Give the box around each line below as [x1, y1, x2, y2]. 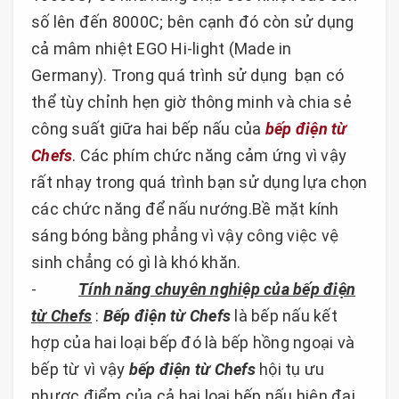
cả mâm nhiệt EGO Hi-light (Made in [31, 38, 292, 58]
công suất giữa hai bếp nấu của [31, 118, 265, 138]
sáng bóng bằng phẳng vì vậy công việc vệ [31, 225, 338, 245]
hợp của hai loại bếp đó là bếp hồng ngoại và [31, 332, 354, 352]
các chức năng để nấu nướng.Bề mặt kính [31, 199, 339, 218]
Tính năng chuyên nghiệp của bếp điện [78, 279, 355, 298]
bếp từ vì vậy [31, 359, 129, 379]
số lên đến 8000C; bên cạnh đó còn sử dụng [31, 12, 354, 31]
